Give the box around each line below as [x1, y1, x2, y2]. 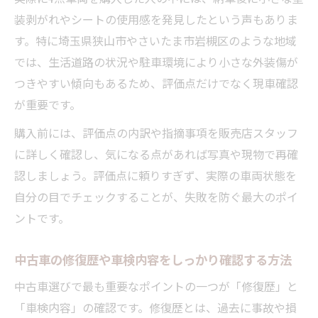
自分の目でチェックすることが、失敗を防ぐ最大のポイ [14, 187, 298, 205]
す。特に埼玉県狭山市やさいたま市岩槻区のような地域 [14, 31, 297, 49]
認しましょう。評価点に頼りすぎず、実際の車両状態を [14, 166, 297, 184]
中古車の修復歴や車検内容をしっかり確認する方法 [14, 249, 292, 268]
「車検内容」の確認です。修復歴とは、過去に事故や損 [14, 298, 297, 316]
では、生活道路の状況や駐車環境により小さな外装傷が [14, 53, 298, 70]
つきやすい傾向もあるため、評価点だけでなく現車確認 [14, 74, 298, 92]
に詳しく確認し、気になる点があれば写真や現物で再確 [14, 145, 298, 163]
